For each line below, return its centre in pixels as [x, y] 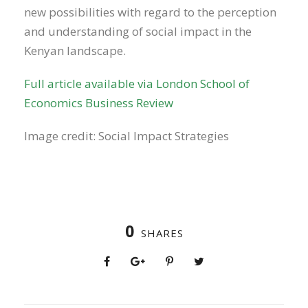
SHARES [162, 233]
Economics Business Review [99, 103]
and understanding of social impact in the [138, 32]
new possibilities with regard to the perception [150, 12]
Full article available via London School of [137, 84]
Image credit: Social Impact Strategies [126, 136]
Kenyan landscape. [75, 51]
